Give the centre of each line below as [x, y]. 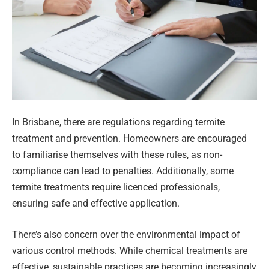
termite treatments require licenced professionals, [116, 187]
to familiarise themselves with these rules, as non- [117, 155]
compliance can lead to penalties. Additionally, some [123, 171]
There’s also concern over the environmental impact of [126, 234]
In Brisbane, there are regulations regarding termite [118, 122]
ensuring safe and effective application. [96, 204]
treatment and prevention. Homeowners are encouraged [129, 139]
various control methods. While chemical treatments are [130, 250]
